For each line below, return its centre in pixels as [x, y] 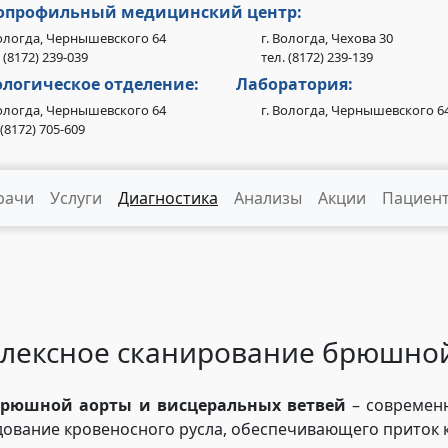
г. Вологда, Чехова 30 [327, 38]
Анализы [268, 198]
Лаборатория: [294, 84]
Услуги [76, 198]
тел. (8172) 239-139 [317, 57]
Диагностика [168, 198]
